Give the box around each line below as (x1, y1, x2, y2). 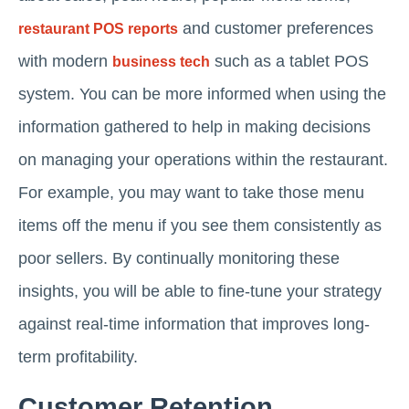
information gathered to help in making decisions (18, 117, 371, 136)
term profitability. (18, 347, 138, 366)
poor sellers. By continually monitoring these (18, 248, 340, 267)
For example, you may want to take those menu (18, 183, 364, 202)
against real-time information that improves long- (18, 314, 370, 333)
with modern (18, 51, 112, 70)
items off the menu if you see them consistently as (18, 215, 382, 235)
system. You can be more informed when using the (18, 84, 386, 103)
